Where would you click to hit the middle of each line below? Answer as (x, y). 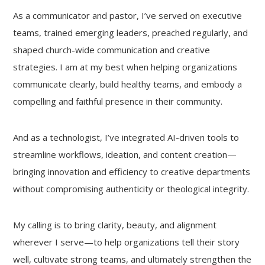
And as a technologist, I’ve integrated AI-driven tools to (126, 137)
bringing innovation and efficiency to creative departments (132, 172)
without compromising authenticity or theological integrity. (131, 189)
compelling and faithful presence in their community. (118, 101)
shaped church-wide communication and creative (112, 50)
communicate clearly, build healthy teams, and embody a (128, 84)
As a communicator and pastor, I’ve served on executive (128, 15)
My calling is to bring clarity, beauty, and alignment (115, 225)
